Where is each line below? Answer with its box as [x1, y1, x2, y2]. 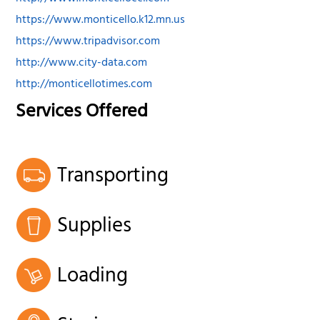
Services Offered [16, 96, 149, 131]
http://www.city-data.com [16, 53, 148, 75]
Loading [57, 258, 129, 297]
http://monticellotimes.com [16, 74, 153, 96]
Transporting [57, 158, 169, 197]
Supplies [57, 208, 132, 247]
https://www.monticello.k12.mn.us [16, 10, 186, 32]
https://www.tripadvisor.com [16, 31, 161, 54]
